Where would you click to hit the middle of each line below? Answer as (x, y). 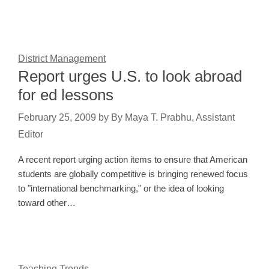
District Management (62, 59)
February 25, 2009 (57, 118)
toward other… (47, 203)
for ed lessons (66, 95)
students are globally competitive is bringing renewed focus (133, 174)
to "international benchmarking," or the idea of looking (121, 189)
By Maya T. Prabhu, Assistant (173, 118)
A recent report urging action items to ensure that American (133, 160)
